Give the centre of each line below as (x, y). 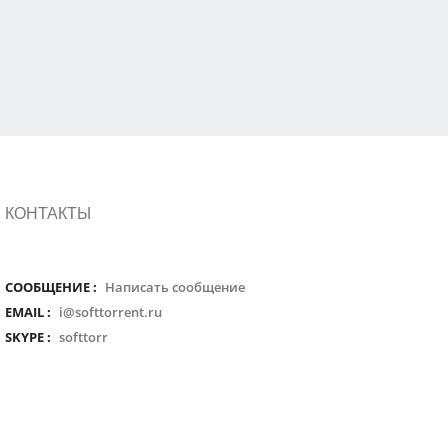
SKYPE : (27, 337)
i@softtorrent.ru (108, 312)
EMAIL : (27, 312)
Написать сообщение (174, 287)
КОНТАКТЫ (47, 214)
